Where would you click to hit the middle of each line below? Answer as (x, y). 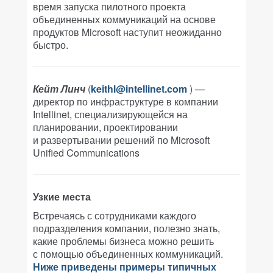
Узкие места (62, 197)
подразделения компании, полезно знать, (126, 228)
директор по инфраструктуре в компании (126, 101)
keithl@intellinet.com (139, 89)
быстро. (51, 45)
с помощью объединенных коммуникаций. (128, 254)
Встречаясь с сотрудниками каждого (115, 215)
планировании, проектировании (105, 127)
